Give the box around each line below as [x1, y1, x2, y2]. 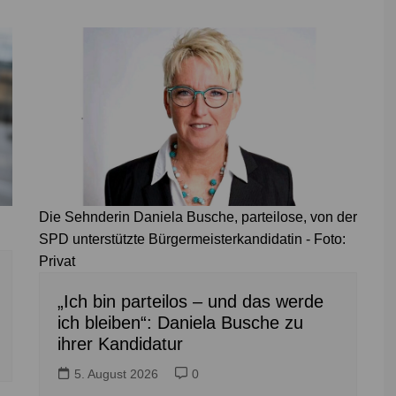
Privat [39, 254, 75, 270]
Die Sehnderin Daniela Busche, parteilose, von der [39, 209, 357, 225]
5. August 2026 [74, 367, 158, 382]
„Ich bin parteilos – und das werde [57, 292, 324, 312]
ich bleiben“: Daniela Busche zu [57, 313, 303, 333]
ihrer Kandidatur [57, 334, 183, 354]
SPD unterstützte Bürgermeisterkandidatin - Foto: [39, 232, 346, 247]
